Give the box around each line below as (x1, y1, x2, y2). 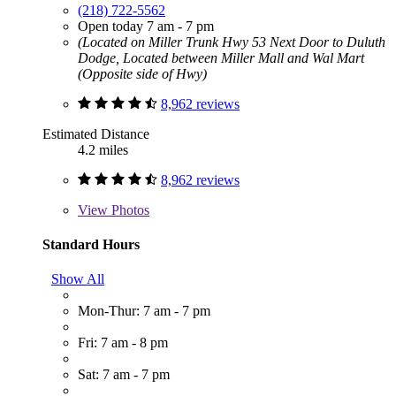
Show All (51, 271, 104, 287)
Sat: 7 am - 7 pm (78, 367, 170, 383)
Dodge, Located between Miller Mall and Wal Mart (78, 49, 364, 65)
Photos (108, 202, 149, 217)
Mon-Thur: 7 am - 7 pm (78, 303, 210, 319)
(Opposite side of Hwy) (78, 65, 207, 81)
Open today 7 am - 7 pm (78, 18, 214, 34)
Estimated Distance (42, 126, 149, 141)
